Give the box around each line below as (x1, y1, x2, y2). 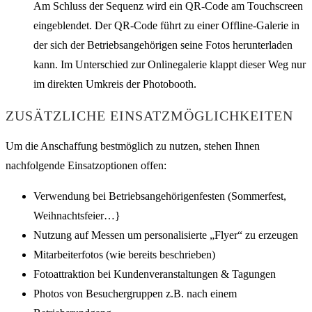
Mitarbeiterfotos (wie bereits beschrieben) (33, 249, 215, 261)
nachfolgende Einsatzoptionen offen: (6, 159, 166, 172)
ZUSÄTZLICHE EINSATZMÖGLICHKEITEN (6, 107, 293, 123)
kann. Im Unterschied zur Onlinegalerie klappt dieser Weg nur (33, 58, 306, 71)
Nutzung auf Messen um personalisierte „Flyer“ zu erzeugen (33, 229, 298, 242)
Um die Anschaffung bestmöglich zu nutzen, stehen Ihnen (6, 140, 260, 153)
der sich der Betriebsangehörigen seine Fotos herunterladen (33, 39, 292, 52)
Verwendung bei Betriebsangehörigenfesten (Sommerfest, (33, 190, 286, 203)
